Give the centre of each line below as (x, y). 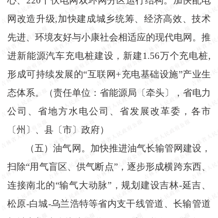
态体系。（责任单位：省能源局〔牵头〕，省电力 (109, 92)
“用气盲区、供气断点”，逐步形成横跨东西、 (118, 166)
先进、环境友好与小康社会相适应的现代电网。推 (109, 37)
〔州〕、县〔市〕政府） (58, 129)
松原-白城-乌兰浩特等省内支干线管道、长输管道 (109, 203)
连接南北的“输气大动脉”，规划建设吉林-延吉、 (109, 185)
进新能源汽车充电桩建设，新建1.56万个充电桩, (109, 55)
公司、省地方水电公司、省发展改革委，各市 (109, 111)
